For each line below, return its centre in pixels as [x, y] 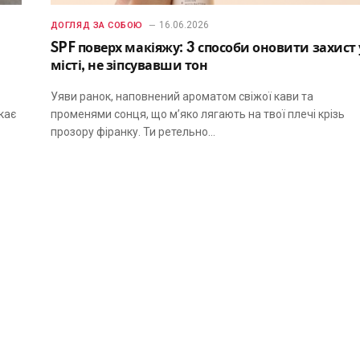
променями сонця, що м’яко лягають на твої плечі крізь [197, 114]
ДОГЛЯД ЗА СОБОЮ [97, 25]
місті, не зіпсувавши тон [129, 65]
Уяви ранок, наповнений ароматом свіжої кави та [182, 96]
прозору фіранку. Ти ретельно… [133, 131]
